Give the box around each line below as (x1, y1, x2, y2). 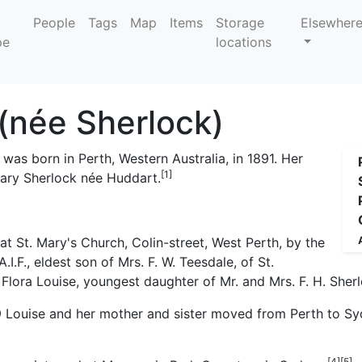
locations (216, 34, 272, 50)
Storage (216, 15, 265, 31)
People (33, 15, 76, 31)
